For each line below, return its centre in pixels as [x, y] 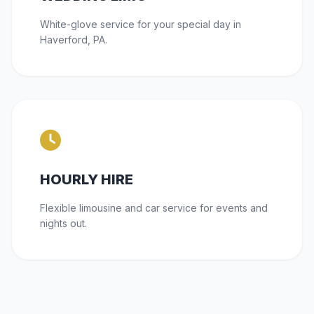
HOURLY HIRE [87, 180]
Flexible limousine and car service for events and [154, 208]
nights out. [63, 224]
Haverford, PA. [74, 40]
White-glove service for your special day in [141, 25]
